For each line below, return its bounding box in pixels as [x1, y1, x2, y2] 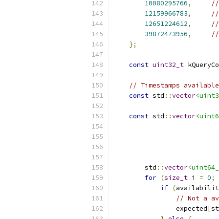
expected [113, 204, 207, 213]
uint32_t [153, 61, 184, 69]
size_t [164, 174, 188, 182]
